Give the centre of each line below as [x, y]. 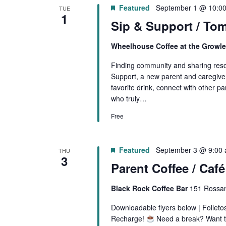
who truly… [129, 99]
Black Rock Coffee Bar [150, 188]
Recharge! [128, 219]
